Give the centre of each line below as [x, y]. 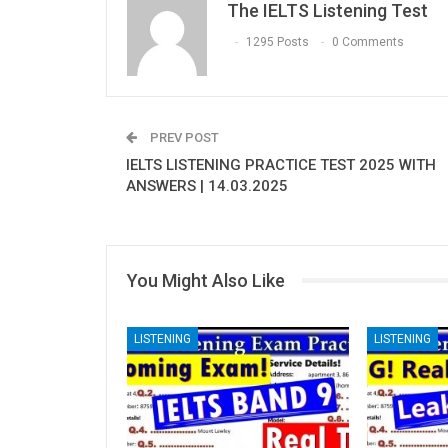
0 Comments [368, 41]
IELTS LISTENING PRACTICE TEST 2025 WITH [281, 164]
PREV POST [183, 137]
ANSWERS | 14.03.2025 [207, 185]
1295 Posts [277, 41]
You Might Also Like [206, 280]
